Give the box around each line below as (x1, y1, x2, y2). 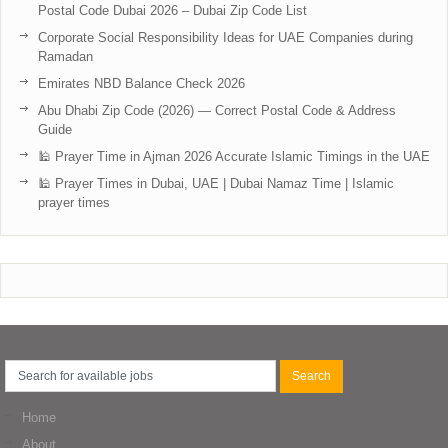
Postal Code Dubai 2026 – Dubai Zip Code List (38, 2, 307, 18)
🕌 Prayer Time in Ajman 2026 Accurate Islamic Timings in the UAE (38, 148, 430, 164)
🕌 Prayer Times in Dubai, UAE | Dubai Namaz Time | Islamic (38, 175, 394, 191)
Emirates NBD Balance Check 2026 (38, 75, 245, 91)
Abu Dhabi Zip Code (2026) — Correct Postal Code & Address (38, 102, 396, 118)
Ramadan (38, 48, 93, 64)
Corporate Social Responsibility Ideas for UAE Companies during (38, 29, 413, 45)
